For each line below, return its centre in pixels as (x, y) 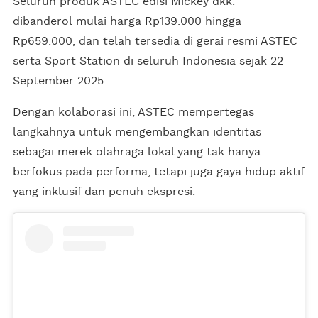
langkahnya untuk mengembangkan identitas (137, 132)
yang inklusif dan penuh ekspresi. (104, 192)
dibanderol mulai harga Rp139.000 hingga (127, 22)
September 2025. (60, 81)
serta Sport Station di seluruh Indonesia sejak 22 (148, 61)
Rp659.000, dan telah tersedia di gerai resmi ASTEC (155, 42)
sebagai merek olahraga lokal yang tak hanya (137, 152)
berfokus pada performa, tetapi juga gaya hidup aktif (158, 172)
